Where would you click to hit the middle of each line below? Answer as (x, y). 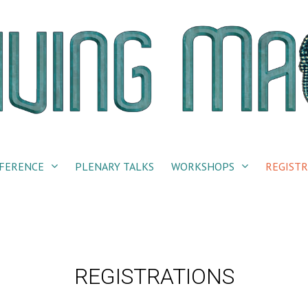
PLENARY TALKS (114, 166)
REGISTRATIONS (154, 276)
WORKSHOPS (203, 166)
